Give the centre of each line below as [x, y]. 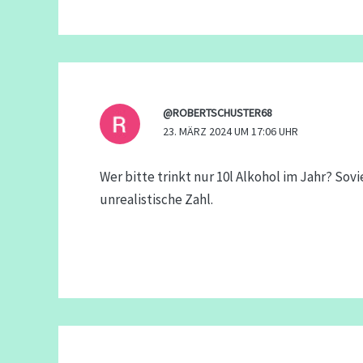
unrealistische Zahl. [156, 199]
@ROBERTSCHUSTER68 [217, 113]
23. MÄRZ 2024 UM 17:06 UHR [230, 132]
